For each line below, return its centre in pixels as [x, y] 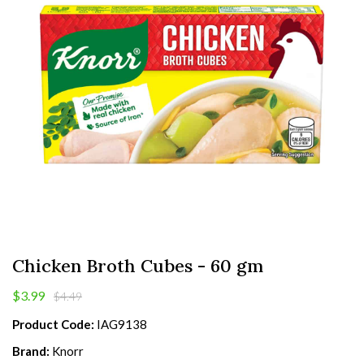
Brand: [31, 351]
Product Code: [53, 324]
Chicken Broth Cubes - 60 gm [138, 266]
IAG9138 [122, 324]
